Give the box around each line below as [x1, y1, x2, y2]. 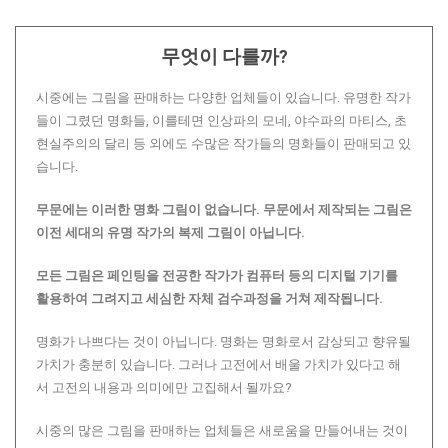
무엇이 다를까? [160, 45, 288, 68]
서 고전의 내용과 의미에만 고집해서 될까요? [36, 380, 292, 395]
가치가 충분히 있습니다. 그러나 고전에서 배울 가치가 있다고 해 [36, 357, 401, 372]
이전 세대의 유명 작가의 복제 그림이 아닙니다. [36, 225, 305, 240]
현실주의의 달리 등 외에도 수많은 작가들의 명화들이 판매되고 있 [36, 136, 411, 151]
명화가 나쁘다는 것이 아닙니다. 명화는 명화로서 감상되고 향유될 [36, 334, 411, 349]
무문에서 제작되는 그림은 [263, 202, 412, 217]
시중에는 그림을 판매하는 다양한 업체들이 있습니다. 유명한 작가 [36, 90, 411, 105]
